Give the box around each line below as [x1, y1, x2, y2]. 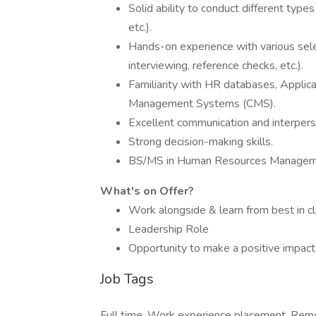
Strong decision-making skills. [128, 134, 273, 150]
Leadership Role [128, 221, 209, 237]
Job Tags [100, 269, 154, 288]
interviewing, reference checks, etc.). [128, 58, 303, 73]
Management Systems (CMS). [128, 96, 276, 111]
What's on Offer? [100, 183, 194, 199]
